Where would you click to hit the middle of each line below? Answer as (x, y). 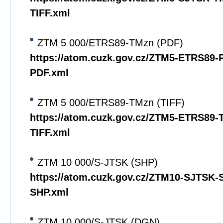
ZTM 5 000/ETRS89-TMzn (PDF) (110, 43)
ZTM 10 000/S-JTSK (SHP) (98, 162)
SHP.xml (49, 192)
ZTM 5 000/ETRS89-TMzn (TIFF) (111, 103)
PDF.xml (49, 73)
